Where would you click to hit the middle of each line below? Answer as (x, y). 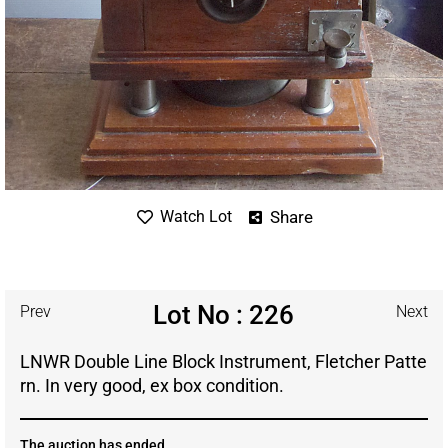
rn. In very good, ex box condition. (152, 385)
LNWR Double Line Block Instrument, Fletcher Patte (223, 361)
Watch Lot (196, 217)
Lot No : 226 (223, 314)
